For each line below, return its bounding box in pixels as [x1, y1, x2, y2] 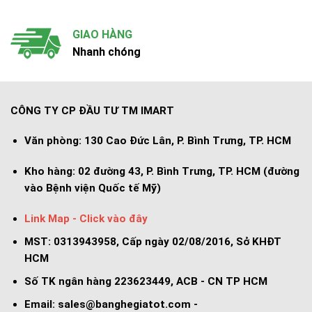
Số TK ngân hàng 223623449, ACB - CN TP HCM [24, 274, 267, 288]
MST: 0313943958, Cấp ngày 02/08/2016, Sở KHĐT [24, 235, 281, 248]
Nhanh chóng [72, 45, 141, 58]
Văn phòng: [24, 134, 81, 148]
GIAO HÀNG [72, 27, 132, 41]
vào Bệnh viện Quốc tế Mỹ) [24, 182, 161, 195]
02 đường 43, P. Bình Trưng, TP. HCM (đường [75, 165, 299, 178]
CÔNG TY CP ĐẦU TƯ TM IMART [10, 104, 174, 117]
